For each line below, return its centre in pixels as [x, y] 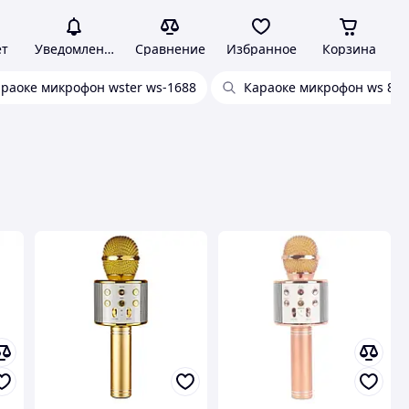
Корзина [349, 49]
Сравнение [170, 49]
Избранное [261, 49]
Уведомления [77, 49]
